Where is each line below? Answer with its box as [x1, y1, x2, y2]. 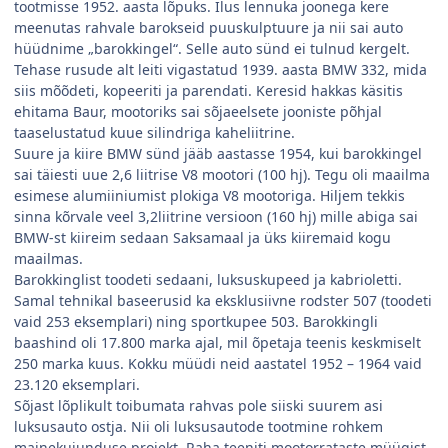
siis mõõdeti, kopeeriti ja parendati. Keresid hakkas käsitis [14, 81, 403, 101]
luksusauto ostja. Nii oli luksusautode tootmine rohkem [14, 417, 383, 437]
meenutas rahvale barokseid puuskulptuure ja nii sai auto [14, 18, 403, 38]
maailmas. [14, 249, 83, 269]
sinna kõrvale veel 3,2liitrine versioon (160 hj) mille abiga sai [14, 207, 418, 227]
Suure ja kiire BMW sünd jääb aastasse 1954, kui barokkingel [14, 144, 422, 164]
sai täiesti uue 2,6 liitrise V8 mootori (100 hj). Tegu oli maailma [14, 165, 430, 185]
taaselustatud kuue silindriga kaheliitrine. [14, 123, 295, 143]
